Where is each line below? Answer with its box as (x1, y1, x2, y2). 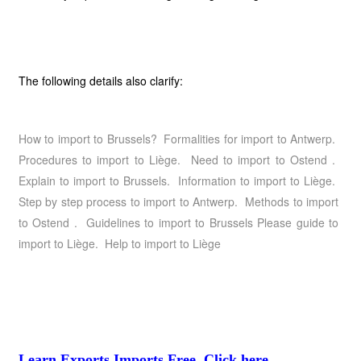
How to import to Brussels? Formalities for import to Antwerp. (18, 131, 339, 147)
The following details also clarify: (18, 73, 183, 89)
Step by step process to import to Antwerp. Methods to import (18, 193, 339, 210)
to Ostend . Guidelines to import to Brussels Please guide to (18, 214, 339, 230)
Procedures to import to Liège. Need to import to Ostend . (18, 151, 339, 168)
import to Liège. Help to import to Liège (18, 235, 221, 251)
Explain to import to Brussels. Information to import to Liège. (18, 172, 339, 189)
